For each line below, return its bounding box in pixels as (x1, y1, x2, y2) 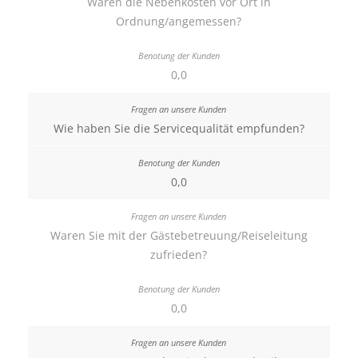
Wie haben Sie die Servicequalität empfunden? (53, 121, 304, 136)
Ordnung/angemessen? (116, 14, 242, 29)
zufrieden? (150, 247, 208, 262)
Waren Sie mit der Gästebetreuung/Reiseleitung (50, 228, 308, 243)
